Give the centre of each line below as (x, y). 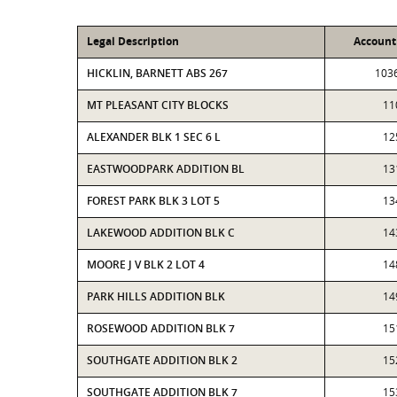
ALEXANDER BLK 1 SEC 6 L (154, 137)
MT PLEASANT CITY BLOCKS (158, 105)
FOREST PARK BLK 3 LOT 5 (153, 201)
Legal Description (133, 41)
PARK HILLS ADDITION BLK (156, 296)
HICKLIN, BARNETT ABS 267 (157, 73)
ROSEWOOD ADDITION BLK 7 (161, 328)
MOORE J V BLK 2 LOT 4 (146, 265)
